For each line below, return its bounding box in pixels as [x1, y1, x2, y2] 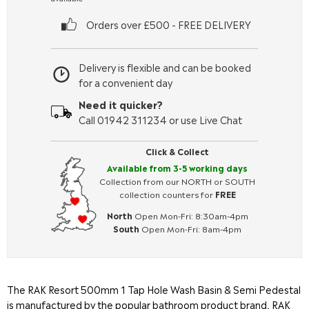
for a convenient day [79, 75, 172, 89]
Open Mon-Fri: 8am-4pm [139, 222, 241, 235]
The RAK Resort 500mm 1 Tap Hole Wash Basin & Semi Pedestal [7, 282, 301, 296]
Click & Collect [146, 145, 209, 157]
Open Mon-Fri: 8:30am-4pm [132, 209, 248, 221]
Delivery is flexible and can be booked [79, 60, 251, 74]
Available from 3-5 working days [107, 161, 248, 174]
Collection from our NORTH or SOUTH [99, 175, 255, 187]
